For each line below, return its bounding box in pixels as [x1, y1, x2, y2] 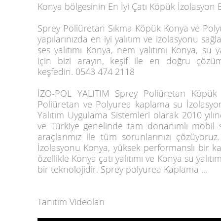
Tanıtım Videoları [37, 196, 105, 208]
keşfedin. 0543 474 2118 [37, 66, 135, 77]
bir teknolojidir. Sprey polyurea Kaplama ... [37, 163, 207, 175]
